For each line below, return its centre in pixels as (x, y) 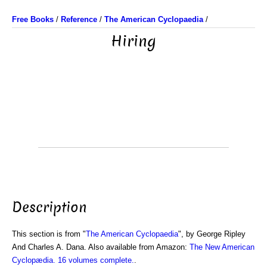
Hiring (133, 41)
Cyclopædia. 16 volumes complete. (73, 260)
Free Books (33, 19)
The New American (222, 247)
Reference (79, 19)
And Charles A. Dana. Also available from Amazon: (101, 247)
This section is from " (49, 234)
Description (49, 207)
